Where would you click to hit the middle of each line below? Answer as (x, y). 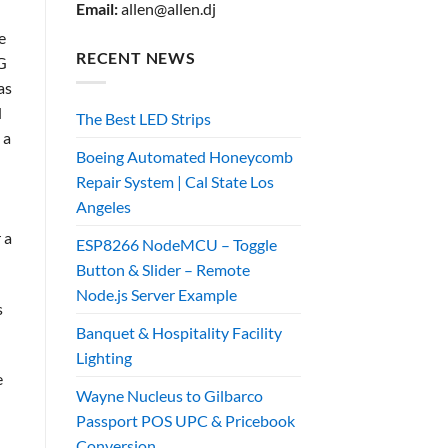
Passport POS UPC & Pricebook (185, 420)
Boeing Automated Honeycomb (184, 156)
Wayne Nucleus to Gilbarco (169, 395)
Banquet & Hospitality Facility (179, 332)
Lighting (104, 357)
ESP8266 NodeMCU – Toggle (176, 244)
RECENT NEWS (136, 58)
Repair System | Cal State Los (175, 181)
